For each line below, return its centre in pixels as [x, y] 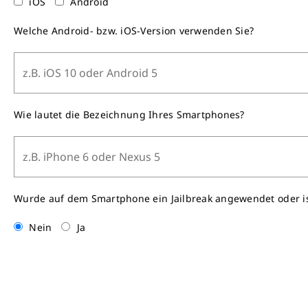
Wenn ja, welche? [55, 271]
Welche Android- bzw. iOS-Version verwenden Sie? [134, 30]
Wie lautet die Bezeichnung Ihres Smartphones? [129, 114]
